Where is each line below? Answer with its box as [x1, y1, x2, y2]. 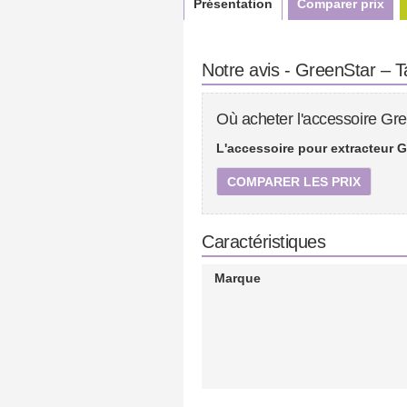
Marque [213, 271, 261, 285]
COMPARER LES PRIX [227, 174, 361, 189]
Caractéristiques [202, 232, 325, 252]
